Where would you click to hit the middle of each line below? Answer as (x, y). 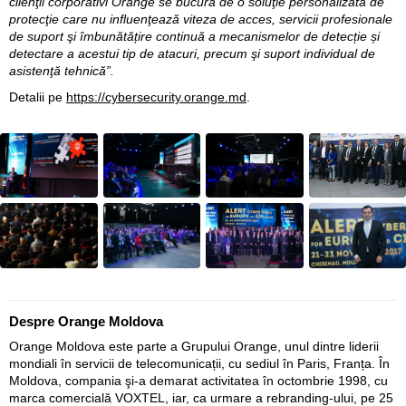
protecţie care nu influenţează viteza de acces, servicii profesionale (201, 19)
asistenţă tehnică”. (62, 70)
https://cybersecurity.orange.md (156, 97)
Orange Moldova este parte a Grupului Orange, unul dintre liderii (194, 347)
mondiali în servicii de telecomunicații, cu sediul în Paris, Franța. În (199, 364)
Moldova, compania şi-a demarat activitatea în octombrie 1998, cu (198, 381)
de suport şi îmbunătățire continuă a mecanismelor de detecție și (194, 36)
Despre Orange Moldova (86, 322)
